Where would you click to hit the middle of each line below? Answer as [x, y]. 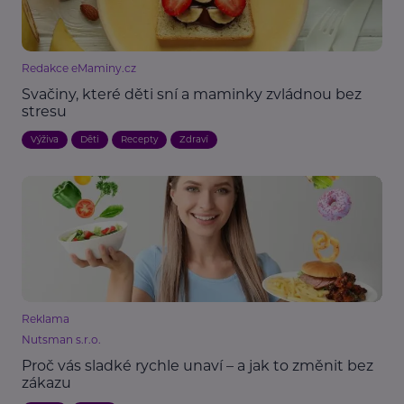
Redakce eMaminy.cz [79, 69]
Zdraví [194, 140]
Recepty [139, 140]
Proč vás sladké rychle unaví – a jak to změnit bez [197, 366]
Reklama [46, 319]
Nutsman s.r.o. [61, 340]
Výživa [45, 140]
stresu [44, 112]
